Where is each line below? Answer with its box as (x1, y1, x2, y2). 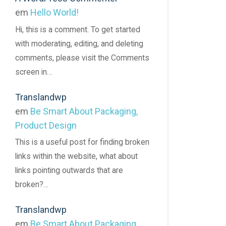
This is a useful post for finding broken (15, 137, 149, 147)
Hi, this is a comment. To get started (15, 24, 140, 34)
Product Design (15, 120, 77, 131)
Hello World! (30, 7, 79, 18)
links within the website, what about (15, 151, 138, 161)
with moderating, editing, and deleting (15, 38, 143, 48)
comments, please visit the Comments (15, 52, 149, 63)
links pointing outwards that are (15, 165, 123, 176)
